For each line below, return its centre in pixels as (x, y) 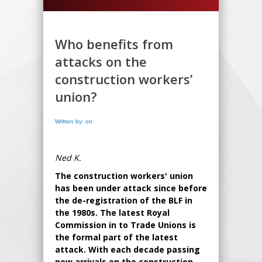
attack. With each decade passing (127, 249)
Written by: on (74, 121)
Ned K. (68, 157)
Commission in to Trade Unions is (125, 225)
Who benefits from (114, 44)
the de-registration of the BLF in (124, 200)
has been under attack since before (131, 188)
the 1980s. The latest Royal (112, 212)
